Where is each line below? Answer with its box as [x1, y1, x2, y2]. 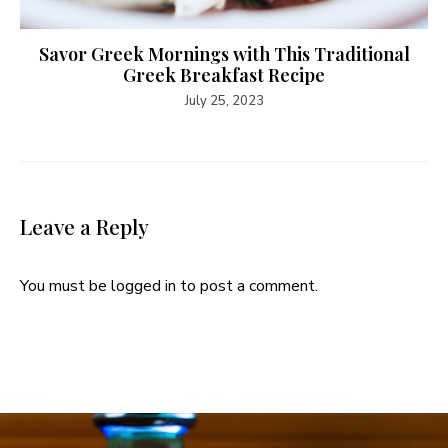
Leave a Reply [20, 212, 149, 241]
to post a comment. [176, 275, 318, 298]
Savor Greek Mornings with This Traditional [38, 42, 410, 67]
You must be [20, 275, 111, 298]
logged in [111, 275, 176, 298]
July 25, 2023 [184, 92, 264, 111]
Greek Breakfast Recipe [123, 63, 325, 88]
